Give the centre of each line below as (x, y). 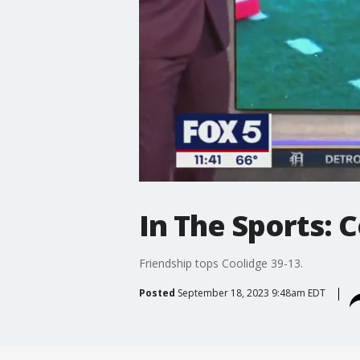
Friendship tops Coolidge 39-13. (221, 263)
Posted (157, 292)
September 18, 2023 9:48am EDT (251, 292)
